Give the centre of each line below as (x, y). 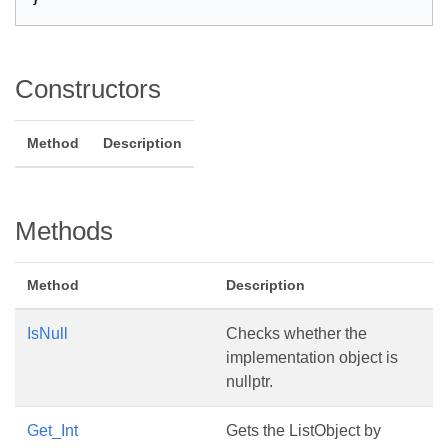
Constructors (88, 89)
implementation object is (312, 357)
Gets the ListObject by (303, 430)
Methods (64, 231)
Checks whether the (296, 333)
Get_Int (52, 430)
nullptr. (249, 381)
